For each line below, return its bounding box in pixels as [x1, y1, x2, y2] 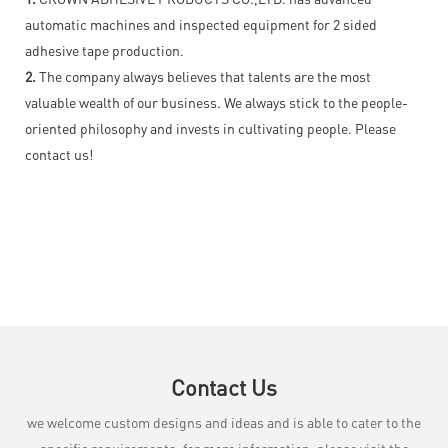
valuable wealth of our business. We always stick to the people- [25, 92, 408, 111]
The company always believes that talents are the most [36, 66, 371, 85]
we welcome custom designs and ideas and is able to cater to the [27, 412, 421, 431]
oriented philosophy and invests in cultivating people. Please [25, 118, 396, 137]
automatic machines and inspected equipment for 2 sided [25, 14, 377, 33]
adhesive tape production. [25, 40, 184, 59]
